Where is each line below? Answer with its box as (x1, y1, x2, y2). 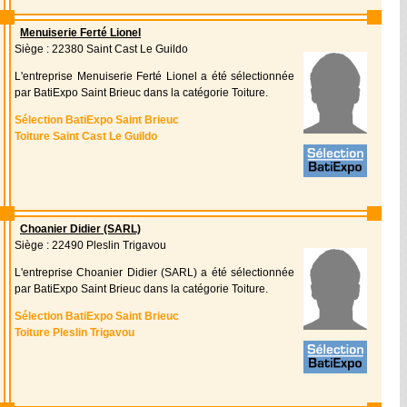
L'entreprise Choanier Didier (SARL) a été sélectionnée (15, 266, 294, 279)
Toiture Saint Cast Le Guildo (15, 130, 157, 143)
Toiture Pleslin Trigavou (15, 326, 134, 339)
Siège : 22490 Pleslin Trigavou (15, 239, 166, 252)
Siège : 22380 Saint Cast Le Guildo (15, 43, 188, 55)
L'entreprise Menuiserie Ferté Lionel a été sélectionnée (15, 70, 294, 83)
